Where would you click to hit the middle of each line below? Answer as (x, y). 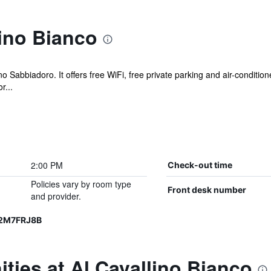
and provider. (56, 196)
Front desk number (207, 190)
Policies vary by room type (81, 184)
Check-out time (200, 165)
